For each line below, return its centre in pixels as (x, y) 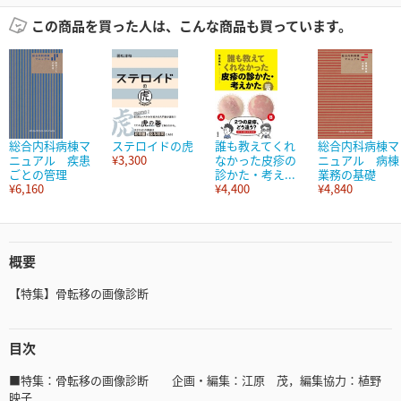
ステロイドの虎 (153, 146)
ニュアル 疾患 (50, 160)
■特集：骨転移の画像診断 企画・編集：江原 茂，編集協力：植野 (195, 380)
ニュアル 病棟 (358, 160)
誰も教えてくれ (255, 146)
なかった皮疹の (256, 160)
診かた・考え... (255, 175)
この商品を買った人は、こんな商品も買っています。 (191, 26)
